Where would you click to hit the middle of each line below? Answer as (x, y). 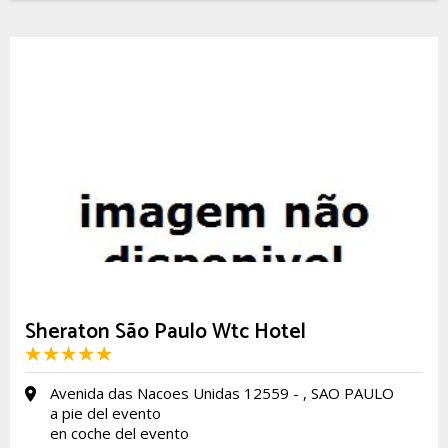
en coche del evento (119, 433)
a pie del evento (105, 413)
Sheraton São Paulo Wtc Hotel (165, 332)
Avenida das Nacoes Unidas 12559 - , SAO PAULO (222, 393)
